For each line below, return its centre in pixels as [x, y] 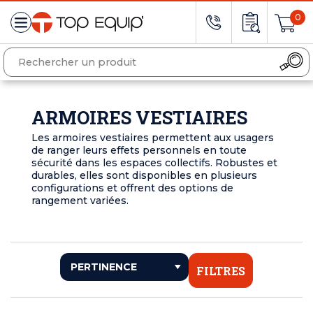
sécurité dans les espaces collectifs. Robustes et [154, 163]
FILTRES [221, 271]
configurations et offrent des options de [132, 188]
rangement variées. [81, 201]
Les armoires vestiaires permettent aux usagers [153, 138]
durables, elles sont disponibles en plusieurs [144, 176]
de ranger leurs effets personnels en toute [139, 151]
